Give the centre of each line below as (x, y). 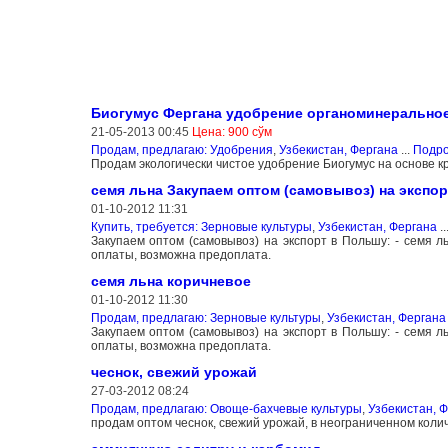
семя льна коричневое (170, 280)
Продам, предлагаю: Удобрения (181, 149)
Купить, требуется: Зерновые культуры (201, 226)
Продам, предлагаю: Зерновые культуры (205, 317)
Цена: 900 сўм (231, 131)
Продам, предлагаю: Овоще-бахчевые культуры (226, 408)
